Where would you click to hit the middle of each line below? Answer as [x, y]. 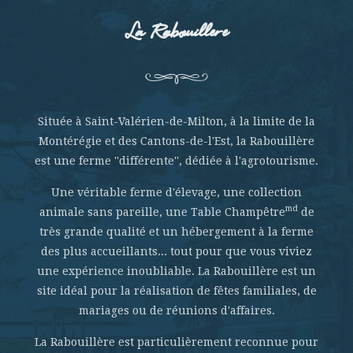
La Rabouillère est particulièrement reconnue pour [176, 342]
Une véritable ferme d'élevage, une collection [176, 192]
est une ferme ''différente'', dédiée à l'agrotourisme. [176, 161]
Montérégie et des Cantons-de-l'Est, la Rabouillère [176, 141]
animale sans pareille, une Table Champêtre [162, 212]
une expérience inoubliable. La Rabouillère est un [176, 271]
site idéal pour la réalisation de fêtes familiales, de [176, 291]
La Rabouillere [176, 33]
